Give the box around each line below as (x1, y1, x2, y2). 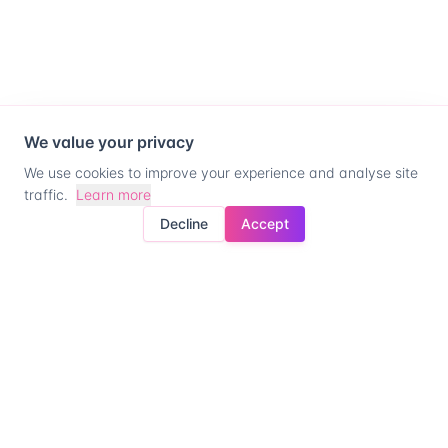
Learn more (76, 186, 151, 203)
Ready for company (63, 326, 385, 370)
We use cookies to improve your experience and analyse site (24, 164, 418, 181)
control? (156, 363, 292, 407)
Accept (241, 215, 289, 232)
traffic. (24, 186, 68, 203)
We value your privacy (24, 132, 194, 152)
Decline (160, 215, 208, 232)
